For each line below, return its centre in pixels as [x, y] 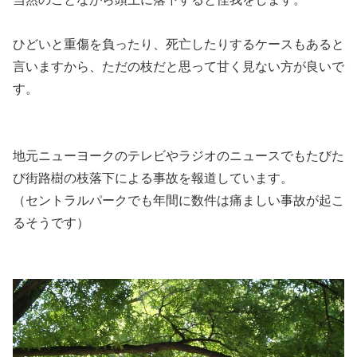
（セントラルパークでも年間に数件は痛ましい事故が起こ [178, 200]
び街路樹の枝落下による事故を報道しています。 [153, 178]
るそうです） [51, 222]
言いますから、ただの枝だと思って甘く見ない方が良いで [178, 66]
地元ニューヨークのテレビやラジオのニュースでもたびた [178, 155]
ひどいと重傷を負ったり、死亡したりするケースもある [172, 44]
